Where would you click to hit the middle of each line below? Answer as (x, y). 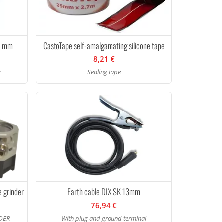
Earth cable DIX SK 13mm (104, 192)
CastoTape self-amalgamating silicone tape (104, 45)
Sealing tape (104, 72)
